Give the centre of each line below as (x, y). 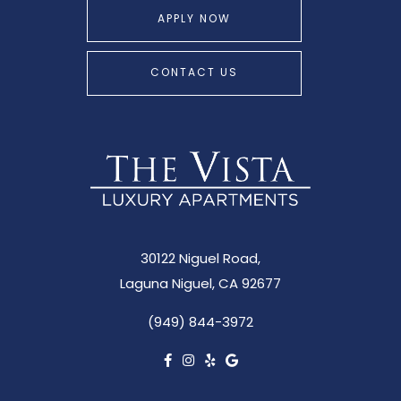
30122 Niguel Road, (200, 260)
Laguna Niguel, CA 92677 (200, 286)
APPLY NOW (194, 20)
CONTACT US (194, 73)
